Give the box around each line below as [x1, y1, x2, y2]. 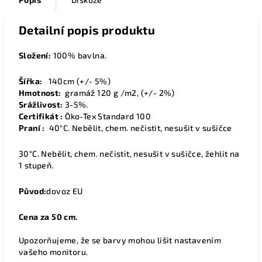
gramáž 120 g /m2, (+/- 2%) [63, 88, 177, 98]
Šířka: [19, 76, 49, 86]
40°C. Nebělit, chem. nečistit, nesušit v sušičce [47, 123, 232, 133]
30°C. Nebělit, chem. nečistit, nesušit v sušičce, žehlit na [19, 149, 240, 158]
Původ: [19, 186, 47, 196]
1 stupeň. [19, 160, 54, 170]
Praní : [19, 123, 47, 133]
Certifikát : [19, 111, 63, 121]
